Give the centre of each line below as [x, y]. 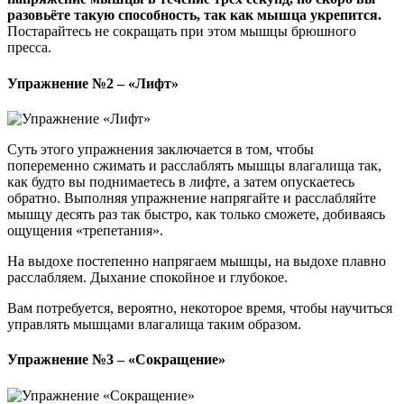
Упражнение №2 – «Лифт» [93, 83]
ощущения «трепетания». [85, 230]
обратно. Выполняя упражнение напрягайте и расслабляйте [192, 198]
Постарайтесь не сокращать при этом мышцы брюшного [182, 32]
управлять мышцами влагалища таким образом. [154, 324]
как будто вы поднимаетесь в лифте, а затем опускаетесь [181, 182]
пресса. [29, 48]
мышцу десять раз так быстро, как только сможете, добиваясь [196, 214]
